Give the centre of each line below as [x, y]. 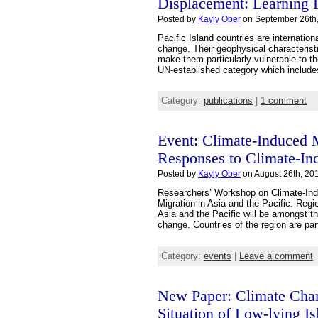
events [218, 256]
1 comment [284, 101]
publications [228, 101]
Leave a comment [276, 256]
